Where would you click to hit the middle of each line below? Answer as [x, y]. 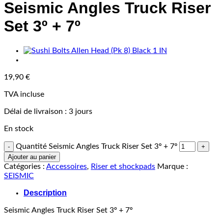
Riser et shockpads [123, 166]
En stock [19, 128]
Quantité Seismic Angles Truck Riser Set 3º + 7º [96, 146]
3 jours [81, 111]
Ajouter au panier [32, 157]
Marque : [173, 166]
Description [45, 192]
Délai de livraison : [36, 111]
